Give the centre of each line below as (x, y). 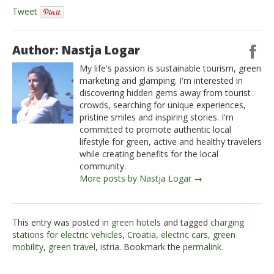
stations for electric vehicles (67, 235)
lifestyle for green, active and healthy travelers (171, 142)
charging (227, 223)
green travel (72, 247)
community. (103, 166)
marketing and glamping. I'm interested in (161, 81)
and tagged (186, 223)
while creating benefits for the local (149, 154)
